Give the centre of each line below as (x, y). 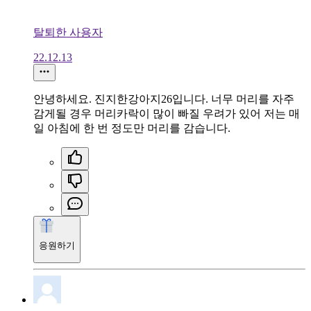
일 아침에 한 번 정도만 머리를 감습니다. (132, 128)
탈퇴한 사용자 (68, 32)
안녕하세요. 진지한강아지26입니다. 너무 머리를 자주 (164, 99)
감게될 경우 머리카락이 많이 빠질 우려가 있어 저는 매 (167, 113)
